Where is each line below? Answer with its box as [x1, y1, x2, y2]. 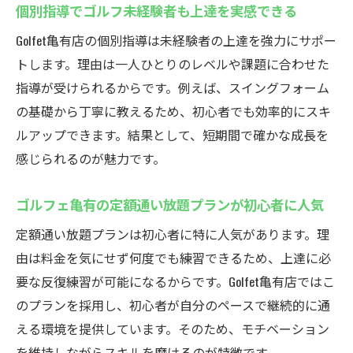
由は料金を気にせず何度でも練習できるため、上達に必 [16, 248, 331, 267]
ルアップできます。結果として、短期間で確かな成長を [16, 125, 329, 144]
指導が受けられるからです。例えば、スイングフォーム [16, 78, 329, 97]
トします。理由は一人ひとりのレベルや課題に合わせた [16, 54, 329, 73]
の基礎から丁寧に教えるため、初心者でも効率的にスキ [16, 102, 331, 121]
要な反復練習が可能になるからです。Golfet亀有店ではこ [16, 272, 335, 291]
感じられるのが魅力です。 [16, 149, 165, 168]
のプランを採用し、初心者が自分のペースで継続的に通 [16, 295, 330, 314]
